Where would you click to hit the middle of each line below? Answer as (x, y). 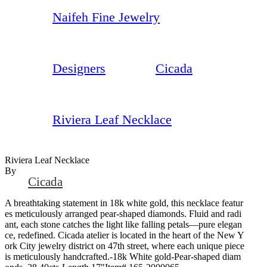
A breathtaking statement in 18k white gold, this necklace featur (124, 203)
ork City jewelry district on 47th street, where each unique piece (125, 246)
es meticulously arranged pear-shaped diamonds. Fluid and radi (123, 213)
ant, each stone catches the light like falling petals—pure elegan (123, 224)
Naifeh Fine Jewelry (106, 17)
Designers (79, 68)
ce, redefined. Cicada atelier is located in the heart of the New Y (125, 235)
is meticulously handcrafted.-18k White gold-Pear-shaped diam (123, 256)
